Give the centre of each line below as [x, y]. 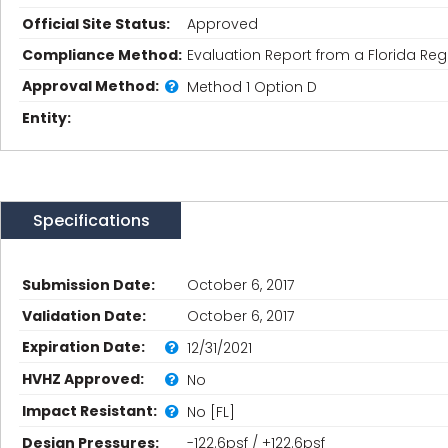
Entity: [46, 118]
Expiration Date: [83, 347]
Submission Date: [88, 285]
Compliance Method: [102, 55]
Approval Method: [90, 86]
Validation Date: [84, 316]
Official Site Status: [96, 24]
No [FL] [211, 411]
